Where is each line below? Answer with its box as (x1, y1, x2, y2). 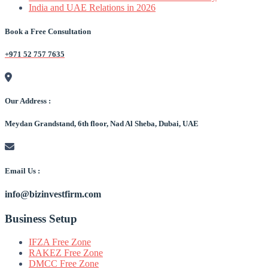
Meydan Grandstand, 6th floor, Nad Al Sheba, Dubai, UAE (5, 119, 199, 129)
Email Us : (5, 166, 40, 175)
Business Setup (5, 212, 77, 226)
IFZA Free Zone (29, 236, 91, 247)
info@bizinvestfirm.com (5, 188, 101, 199)
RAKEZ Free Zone (29, 247, 103, 258)
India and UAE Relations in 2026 (29, 2, 156, 13)
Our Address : (5, 96, 51, 106)
